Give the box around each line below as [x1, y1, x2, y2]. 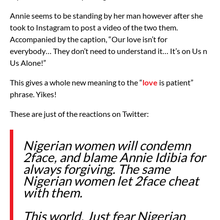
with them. [23, 184, 82, 200]
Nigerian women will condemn [23, 137, 191, 153]
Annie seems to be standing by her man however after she [10, 10, 203, 20]
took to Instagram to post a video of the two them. [10, 22, 178, 32]
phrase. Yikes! [10, 89, 56, 99]
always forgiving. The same [23, 161, 170, 177]
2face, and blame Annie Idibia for [23, 149, 205, 165]
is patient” [159, 77, 193, 87]
